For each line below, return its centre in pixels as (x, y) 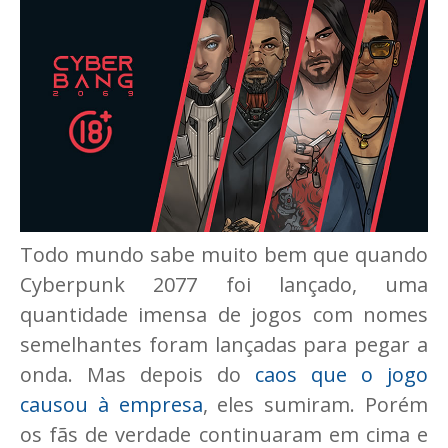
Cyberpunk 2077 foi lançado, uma (224, 285)
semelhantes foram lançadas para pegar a (224, 345)
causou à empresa (111, 405)
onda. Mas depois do (137, 375)
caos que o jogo (341, 375)
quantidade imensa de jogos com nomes (224, 315)
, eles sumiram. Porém (315, 405)
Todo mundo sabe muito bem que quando (224, 255)
